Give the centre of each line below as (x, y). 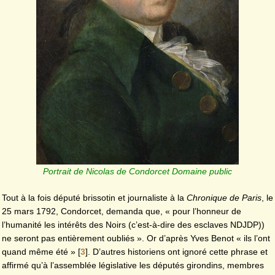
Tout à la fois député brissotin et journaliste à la (94, 198)
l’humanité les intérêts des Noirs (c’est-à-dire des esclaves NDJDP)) (133, 225)
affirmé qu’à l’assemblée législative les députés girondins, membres (133, 265)
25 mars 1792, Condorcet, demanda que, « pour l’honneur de (122, 211)
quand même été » (39, 252)
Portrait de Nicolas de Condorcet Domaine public (137, 171)
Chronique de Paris (224, 198)
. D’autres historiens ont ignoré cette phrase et (178, 252)
